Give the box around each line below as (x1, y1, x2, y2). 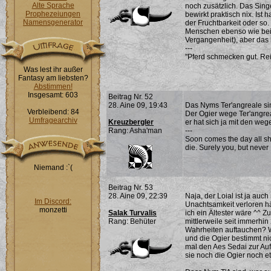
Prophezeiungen (25, 10, 80, 18)
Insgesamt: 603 (28, 91, 78, 99)
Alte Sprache (31, 1, 74, 10)
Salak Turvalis (108, 209, 157, 217)
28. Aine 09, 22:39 (108, 192, 168, 200)
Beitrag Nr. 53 (108, 183, 153, 192)
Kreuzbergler (108, 118, 154, 126)
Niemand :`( (33, 163, 73, 172)
